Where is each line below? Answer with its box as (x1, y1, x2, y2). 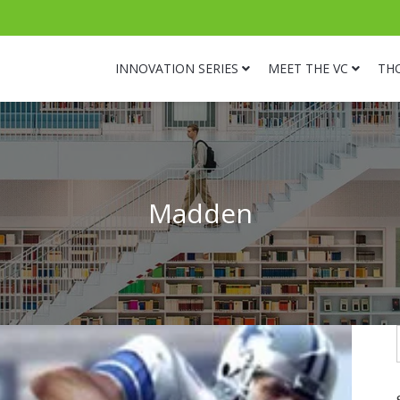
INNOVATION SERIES (115, 60, 238, 77)
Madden (147, 195, 253, 231)
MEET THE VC (268, 60, 348, 77)
